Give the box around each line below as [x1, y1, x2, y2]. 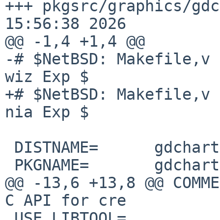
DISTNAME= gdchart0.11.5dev [5, 138, 14, 156]
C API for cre [5, 191, 126, 209]
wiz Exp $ [5, 67, 89, 85]
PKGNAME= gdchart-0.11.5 [5, 156, 14, 174]
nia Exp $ [5, 103, 89, 121]
